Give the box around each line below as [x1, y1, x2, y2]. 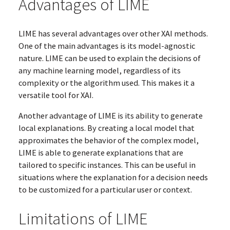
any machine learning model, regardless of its [18, 65, 181, 75]
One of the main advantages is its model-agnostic [18, 40, 195, 51]
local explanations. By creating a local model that [18, 123, 195, 133]
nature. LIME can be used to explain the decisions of [18, 52, 201, 63]
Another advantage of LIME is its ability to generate [18, 110, 203, 121]
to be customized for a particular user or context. [18, 184, 192, 195]
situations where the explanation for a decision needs [18, 172, 208, 183]
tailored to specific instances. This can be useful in [18, 160, 196, 170]
